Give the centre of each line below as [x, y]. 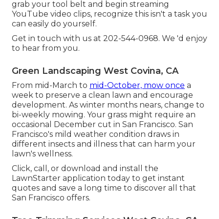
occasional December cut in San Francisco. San [102, 125]
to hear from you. [46, 48]
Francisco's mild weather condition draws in [96, 134]
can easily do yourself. [54, 24]
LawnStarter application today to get [85, 178]
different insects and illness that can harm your [104, 144]
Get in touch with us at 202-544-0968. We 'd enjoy [109, 39]
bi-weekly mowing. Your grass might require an [104, 115]
